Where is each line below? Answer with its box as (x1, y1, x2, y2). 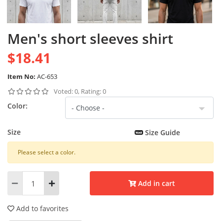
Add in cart (138, 179, 176, 188)
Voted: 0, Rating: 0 (54, 87, 106, 96)
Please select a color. (18, 148, 75, 157)
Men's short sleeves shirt (7, 29, 173, 48)
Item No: (7, 72, 36, 81)
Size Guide (143, 128, 180, 138)
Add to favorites (14, 204, 69, 214)
